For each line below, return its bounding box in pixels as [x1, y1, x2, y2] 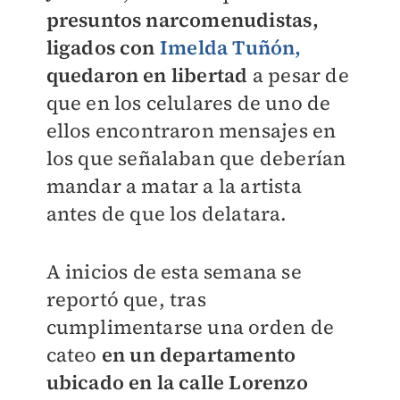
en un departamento [96, 341, 296, 368]
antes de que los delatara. [46, 200, 287, 227]
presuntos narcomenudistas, [46, 6, 319, 33]
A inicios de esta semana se [46, 258, 302, 285]
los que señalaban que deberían [46, 145, 346, 171]
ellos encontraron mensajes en [46, 117, 337, 144]
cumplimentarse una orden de [46, 313, 334, 340]
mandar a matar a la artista [46, 172, 302, 199]
